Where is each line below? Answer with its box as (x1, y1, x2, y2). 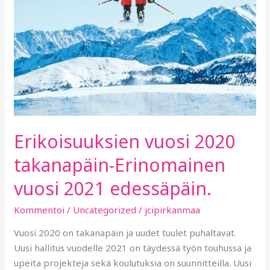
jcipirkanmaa (145, 203, 201, 216)
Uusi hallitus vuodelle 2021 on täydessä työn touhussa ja (14, 241, 252, 254)
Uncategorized (73, 203, 137, 216)
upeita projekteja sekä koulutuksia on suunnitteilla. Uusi (14, 256, 252, 269)
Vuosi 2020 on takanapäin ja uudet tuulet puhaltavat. (14, 226, 237, 239)
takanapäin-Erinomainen (14, 152, 226, 177)
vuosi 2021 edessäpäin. (14, 175, 212, 201)
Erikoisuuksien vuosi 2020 (14, 128, 236, 154)
